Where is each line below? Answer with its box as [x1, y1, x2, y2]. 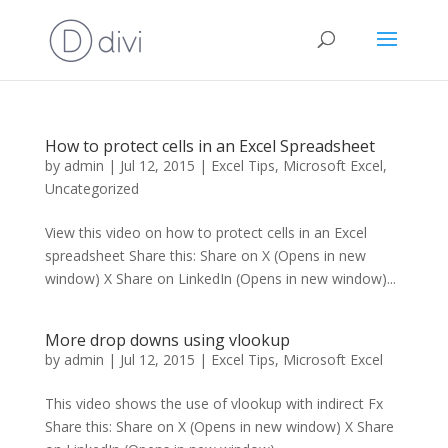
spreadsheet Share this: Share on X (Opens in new [44, 246, 366, 265]
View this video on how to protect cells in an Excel [44, 223, 367, 242]
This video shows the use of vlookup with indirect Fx [44, 394, 383, 413]
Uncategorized [44, 179, 139, 198]
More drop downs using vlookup [44, 329, 290, 351]
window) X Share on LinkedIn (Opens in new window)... [44, 269, 396, 288]
